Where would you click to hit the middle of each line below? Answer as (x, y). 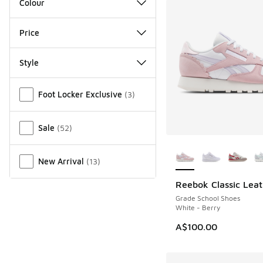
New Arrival (61, 161)
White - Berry (198, 208)
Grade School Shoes (208, 198)
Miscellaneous (39, 84)
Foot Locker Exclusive (80, 94)
